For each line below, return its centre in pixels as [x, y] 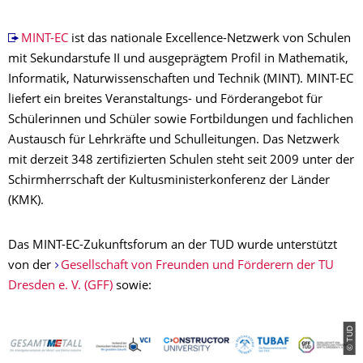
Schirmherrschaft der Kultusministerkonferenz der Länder [169, 181]
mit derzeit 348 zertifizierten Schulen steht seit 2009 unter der [181, 161]
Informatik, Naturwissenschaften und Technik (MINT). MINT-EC [181, 80]
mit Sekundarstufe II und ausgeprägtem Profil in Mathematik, [178, 60]
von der [31, 267]
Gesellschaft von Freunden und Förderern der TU [197, 267]
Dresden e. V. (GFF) [60, 287]
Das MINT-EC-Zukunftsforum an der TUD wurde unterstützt [173, 246]
